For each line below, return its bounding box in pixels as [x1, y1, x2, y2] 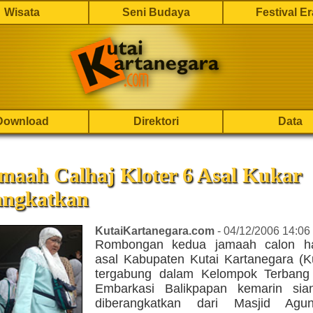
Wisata [3, 6, 40, 18]
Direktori [133, 115, 179, 127]
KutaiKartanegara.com [95, 225, 214, 238]
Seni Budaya [122, 6, 190, 18]
